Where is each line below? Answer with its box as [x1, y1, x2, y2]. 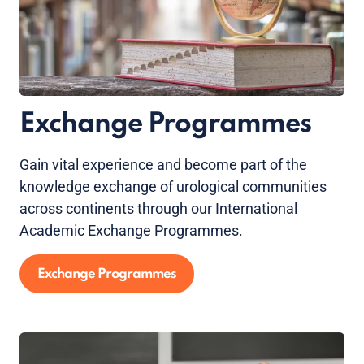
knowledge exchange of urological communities [19, 178, 327, 196]
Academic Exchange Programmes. [19, 222, 243, 240]
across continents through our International [19, 200, 297, 218]
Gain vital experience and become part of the [19, 156, 307, 174]
